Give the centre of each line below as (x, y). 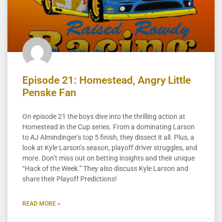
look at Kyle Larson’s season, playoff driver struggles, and (110, 147)
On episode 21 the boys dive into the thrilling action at (104, 116)
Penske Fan (49, 92)
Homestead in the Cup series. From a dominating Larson (109, 127)
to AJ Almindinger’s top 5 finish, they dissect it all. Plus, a (108, 137)
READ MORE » (41, 203)
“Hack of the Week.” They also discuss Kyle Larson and (105, 168)
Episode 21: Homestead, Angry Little (107, 80)
